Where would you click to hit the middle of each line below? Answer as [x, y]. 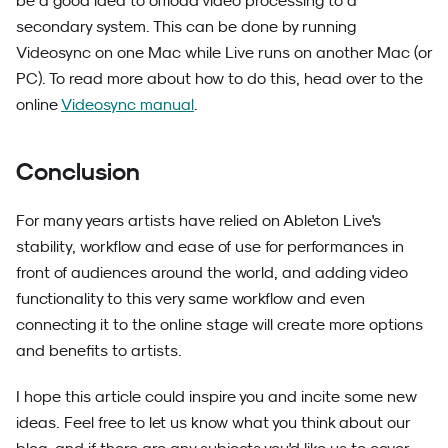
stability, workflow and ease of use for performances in [210, 246]
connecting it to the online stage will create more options [219, 324]
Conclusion [78, 172]
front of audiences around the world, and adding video [212, 272]
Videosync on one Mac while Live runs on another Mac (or [224, 52]
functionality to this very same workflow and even [190, 298]
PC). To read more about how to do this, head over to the [219, 78]
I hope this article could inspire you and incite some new [216, 396]
